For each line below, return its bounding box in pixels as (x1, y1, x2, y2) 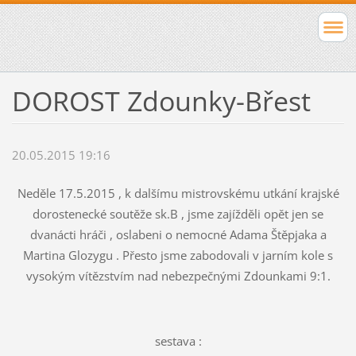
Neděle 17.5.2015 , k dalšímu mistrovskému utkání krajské (17, 185, 339, 202)
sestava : (154, 333, 202, 350)
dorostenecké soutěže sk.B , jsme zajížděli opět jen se (33, 206, 323, 222)
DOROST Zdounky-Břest (11, 82, 311, 119)
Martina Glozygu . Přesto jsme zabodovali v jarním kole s (23, 247, 333, 264)
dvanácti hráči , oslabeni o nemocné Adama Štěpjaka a (29, 226, 327, 243)
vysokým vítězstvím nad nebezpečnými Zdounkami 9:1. (25, 268, 331, 284)
